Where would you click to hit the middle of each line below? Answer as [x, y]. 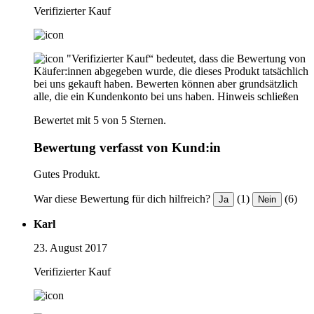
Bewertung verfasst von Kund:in [127, 147]
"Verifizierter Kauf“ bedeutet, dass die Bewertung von [186, 58]
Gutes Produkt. [67, 175]
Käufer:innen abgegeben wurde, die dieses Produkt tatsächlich [171, 71]
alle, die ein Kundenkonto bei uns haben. [124, 96]
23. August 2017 [70, 248]
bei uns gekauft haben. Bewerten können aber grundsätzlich [166, 83]
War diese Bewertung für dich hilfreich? [122, 199]
